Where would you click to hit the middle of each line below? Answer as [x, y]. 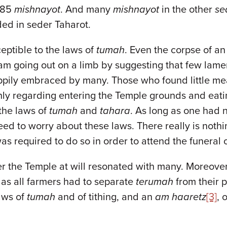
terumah [155, 182]
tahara [115, 111]
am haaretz [181, 197]
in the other [187, 10]
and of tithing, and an [105, 197]
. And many [87, 10]
